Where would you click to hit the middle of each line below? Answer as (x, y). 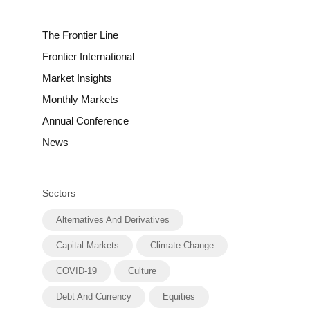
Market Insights (77, 77)
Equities (179, 296)
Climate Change (182, 245)
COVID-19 (77, 271)
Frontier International (89, 56)
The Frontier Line (81, 35)
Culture (143, 271)
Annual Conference (86, 120)
